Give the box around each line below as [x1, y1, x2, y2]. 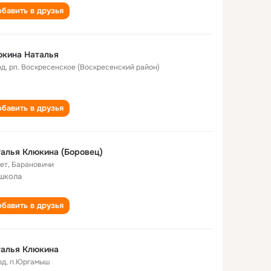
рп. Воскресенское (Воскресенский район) [9, 62, 160, 72]
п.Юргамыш [10, 257, 50, 267]
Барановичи [11, 160, 54, 169]
